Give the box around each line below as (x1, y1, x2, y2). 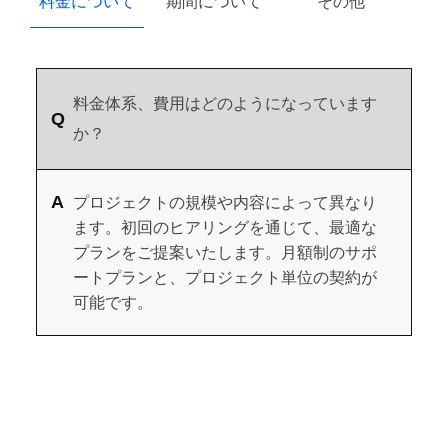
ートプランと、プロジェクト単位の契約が (73, 268, 378, 286)
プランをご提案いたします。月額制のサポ (73, 243, 378, 261)
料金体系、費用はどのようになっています (73, 94, 378, 112)
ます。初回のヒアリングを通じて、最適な (73, 218, 378, 236)
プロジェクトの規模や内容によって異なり (73, 193, 378, 211)
